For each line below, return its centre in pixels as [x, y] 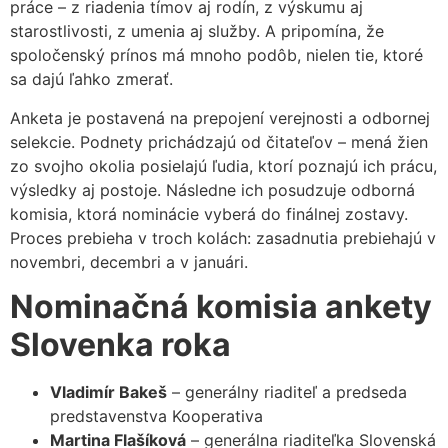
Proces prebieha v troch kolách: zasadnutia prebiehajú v [223, 237]
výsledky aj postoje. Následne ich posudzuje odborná [212, 189]
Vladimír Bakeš [108, 391]
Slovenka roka [120, 344]
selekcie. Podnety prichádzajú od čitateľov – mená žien [219, 141]
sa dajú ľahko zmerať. [91, 79]
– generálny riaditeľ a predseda [287, 391]
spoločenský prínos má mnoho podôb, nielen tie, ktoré [216, 55]
